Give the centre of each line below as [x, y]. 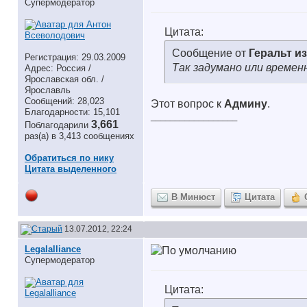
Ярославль [48, 90]
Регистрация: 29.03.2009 [75, 57]
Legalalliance [53, 249]
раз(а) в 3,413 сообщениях [79, 136]
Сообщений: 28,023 [64, 101]
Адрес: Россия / [58, 68]
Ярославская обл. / [64, 79]
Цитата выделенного [71, 169]
